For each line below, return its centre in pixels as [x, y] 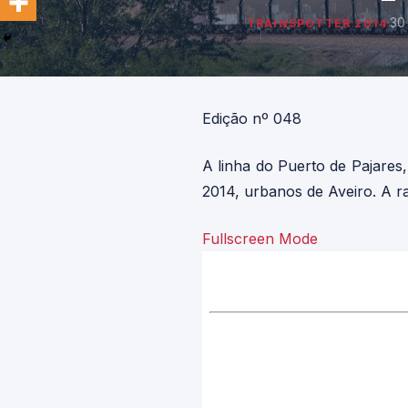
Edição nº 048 [252, 118]
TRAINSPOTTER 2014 [317, 23]
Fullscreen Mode [260, 239]
